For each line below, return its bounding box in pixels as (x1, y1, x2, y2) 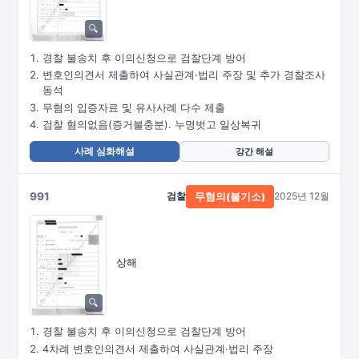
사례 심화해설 (75, 145, 135, 157)
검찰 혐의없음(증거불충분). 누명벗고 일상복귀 (42, 119, 261, 131)
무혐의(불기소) (195, 190, 265, 203)
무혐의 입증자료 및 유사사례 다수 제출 (42, 101, 225, 114)
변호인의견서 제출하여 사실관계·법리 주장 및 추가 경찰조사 (42, 69, 325, 81)
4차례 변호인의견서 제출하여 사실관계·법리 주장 (42, 342, 273, 355)
